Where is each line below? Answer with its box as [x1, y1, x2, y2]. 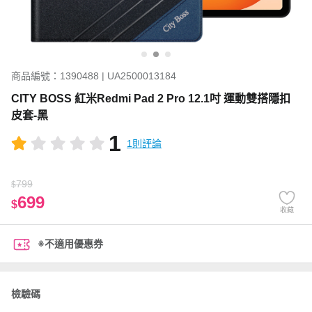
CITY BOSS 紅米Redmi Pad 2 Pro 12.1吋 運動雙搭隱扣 [11, 93, 290, 104]
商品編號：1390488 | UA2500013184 [11, 70, 176, 81]
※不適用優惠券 [38, 238, 103, 249]
